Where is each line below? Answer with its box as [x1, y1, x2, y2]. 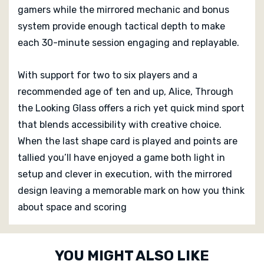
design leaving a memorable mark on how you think [18, 184, 245, 196]
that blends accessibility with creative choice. [18, 118, 222, 130]
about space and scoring [18, 201, 127, 213]
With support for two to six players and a [18, 69, 197, 81]
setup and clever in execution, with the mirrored [18, 168, 232, 180]
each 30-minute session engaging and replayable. [18, 37, 239, 48]
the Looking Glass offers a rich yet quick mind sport [18, 102, 245, 114]
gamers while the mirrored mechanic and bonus [18, 4, 229, 15]
